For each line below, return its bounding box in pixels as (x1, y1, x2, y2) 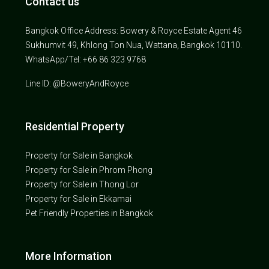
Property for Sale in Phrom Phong (25, 165, 153, 175)
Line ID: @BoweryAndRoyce (25, 78, 128, 88)
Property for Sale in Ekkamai (25, 193, 131, 204)
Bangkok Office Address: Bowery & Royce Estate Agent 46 (25, 25, 242, 35)
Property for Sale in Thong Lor (25, 179, 139, 189)
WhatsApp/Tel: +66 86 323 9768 (25, 54, 146, 64)
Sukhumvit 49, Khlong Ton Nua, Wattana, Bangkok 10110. (25, 40, 242, 50)
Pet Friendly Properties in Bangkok (25, 208, 153, 218)
